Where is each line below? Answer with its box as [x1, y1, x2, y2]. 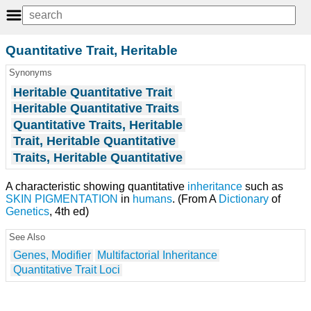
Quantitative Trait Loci [12, 264, 120, 276]
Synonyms [8, 67, 52, 78]
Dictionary [219, 193, 269, 205]
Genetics [6, 205, 49, 218]
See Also [8, 232, 45, 242]
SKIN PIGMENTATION [6, 193, 118, 205]
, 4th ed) [49, 205, 89, 218]
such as [242, 180, 283, 193]
